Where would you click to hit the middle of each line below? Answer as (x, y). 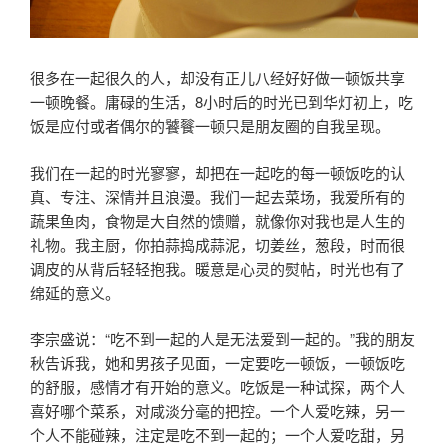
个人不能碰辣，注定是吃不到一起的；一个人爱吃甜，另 (217, 435)
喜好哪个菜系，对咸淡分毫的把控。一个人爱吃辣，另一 (217, 411)
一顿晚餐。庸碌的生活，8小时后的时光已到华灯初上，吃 (221, 102)
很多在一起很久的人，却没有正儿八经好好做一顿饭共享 (217, 78)
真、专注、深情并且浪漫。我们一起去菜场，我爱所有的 (217, 196)
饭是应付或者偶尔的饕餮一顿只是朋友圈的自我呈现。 (210, 126)
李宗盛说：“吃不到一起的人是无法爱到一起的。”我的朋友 (222, 339)
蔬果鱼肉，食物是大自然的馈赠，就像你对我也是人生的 (217, 220)
